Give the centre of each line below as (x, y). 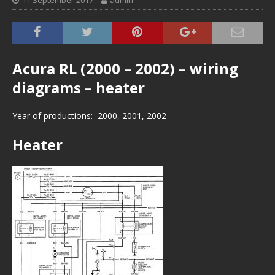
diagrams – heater (79, 87)
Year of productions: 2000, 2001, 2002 (89, 116)
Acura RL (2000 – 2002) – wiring (125, 68)
